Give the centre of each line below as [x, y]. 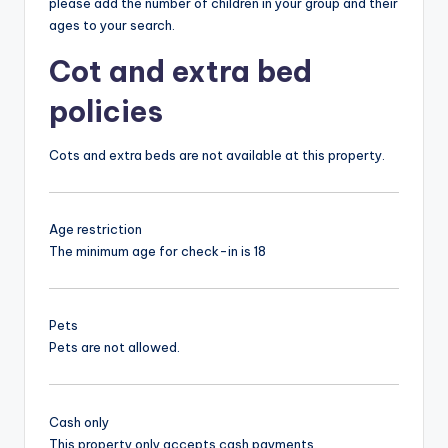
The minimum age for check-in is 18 [157, 251]
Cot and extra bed [180, 71]
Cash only [79, 421]
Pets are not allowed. [114, 347]
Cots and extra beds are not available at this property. [217, 154]
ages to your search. [112, 24]
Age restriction [95, 229]
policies [106, 111]
